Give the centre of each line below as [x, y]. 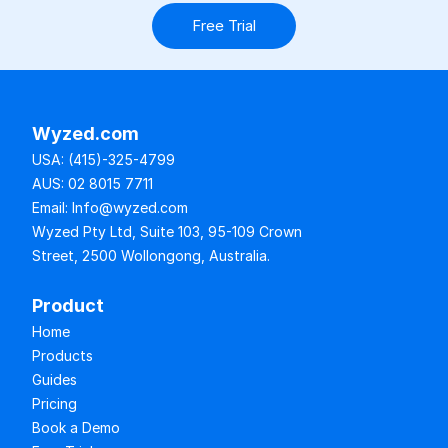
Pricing [54, 403]
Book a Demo [75, 427]
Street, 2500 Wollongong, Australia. [150, 255]
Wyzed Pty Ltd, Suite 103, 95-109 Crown [166, 231]
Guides [54, 379]
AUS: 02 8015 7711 [92, 183]
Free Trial [224, 25]
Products [62, 355]
